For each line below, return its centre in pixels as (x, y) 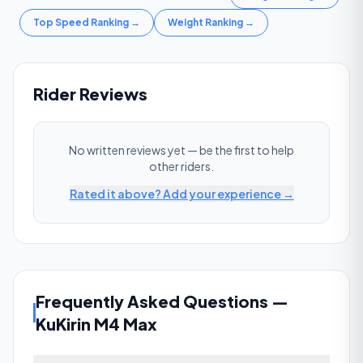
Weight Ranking (205, 22)
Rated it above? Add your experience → (181, 194)
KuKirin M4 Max (97, 324)
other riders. (181, 166)
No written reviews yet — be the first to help (181, 150)
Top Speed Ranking (81, 22)
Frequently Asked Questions (152, 301)
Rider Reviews (90, 94)
